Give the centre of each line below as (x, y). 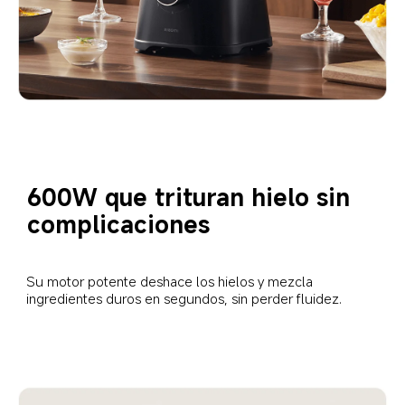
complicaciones (118, 224)
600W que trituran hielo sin (192, 197)
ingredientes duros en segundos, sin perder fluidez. (184, 298)
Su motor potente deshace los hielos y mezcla (172, 281)
